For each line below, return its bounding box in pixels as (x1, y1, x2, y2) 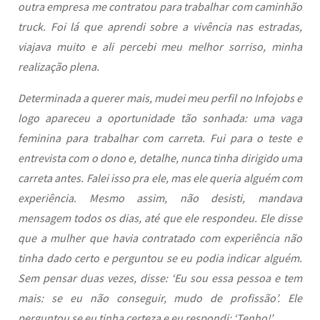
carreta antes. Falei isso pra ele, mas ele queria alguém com (18, 171, 302, 185)
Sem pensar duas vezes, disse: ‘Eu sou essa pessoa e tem (18, 271, 302, 285)
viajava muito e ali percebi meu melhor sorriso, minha (18, 39, 302, 54)
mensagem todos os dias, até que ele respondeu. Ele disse (18, 211, 302, 225)
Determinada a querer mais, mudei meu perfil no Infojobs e (18, 91, 302, 105)
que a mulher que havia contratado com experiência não (18, 231, 302, 245)
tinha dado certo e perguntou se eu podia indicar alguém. (18, 251, 302, 265)
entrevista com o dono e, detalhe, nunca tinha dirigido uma (18, 151, 302, 165)
